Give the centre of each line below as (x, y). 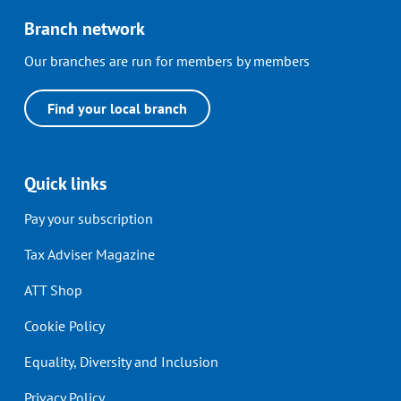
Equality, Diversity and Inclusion (121, 362)
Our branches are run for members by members (167, 61)
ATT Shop (53, 290)
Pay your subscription (89, 218)
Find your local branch (117, 108)
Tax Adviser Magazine (90, 254)
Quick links (65, 183)
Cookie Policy (64, 326)
